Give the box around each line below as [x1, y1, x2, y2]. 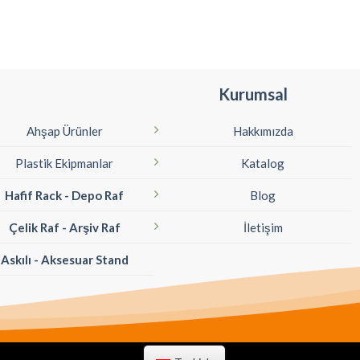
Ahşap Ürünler [26, 124, 103, 139]
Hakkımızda [232, 124, 293, 139]
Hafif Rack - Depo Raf [5, 188, 125, 203]
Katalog [241, 156, 285, 171]
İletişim [243, 220, 283, 235]
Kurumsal [218, 84, 288, 104]
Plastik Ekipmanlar [15, 156, 114, 171]
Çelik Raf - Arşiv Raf [8, 220, 121, 235]
